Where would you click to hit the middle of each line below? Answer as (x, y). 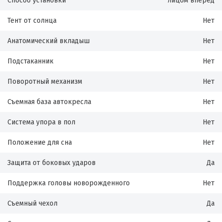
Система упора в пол (41, 122)
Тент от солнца (32, 21)
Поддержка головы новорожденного (69, 183)
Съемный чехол (32, 203)
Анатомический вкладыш (49, 41)
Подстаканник (30, 61)
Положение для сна (40, 142)
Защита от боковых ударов (52, 163)
